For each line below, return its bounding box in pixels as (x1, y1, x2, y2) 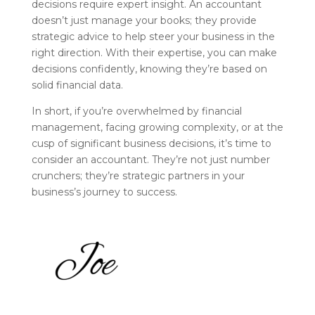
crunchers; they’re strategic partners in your (31, 169, 245, 183)
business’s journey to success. (31, 186, 177, 199)
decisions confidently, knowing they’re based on (31, 63, 267, 76)
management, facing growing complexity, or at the (31, 121, 283, 134)
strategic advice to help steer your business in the (31, 30, 275, 44)
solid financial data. (31, 79, 123, 92)
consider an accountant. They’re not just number (31, 153, 270, 167)
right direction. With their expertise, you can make (31, 46, 277, 60)
